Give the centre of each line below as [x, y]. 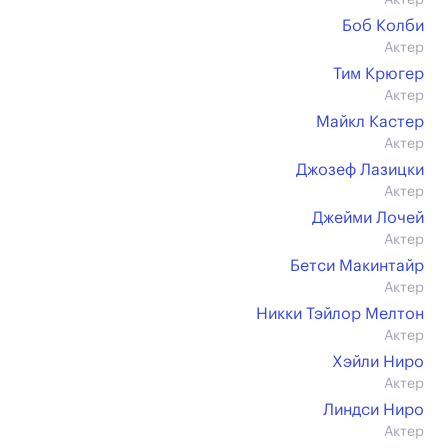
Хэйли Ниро [378, 362]
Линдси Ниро [373, 410]
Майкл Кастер [370, 122]
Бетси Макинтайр [357, 266]
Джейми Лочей [368, 218]
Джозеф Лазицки [360, 170]
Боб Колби [383, 26]
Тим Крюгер [378, 74]
